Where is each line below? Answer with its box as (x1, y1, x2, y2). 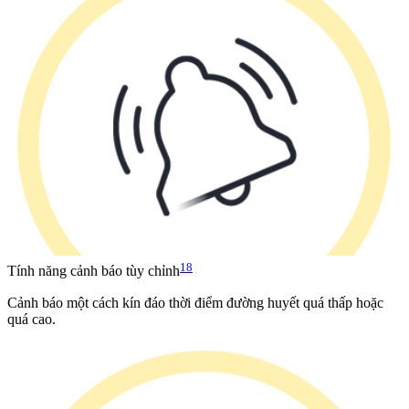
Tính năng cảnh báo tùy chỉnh (7, 263, 180, 279)
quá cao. (7, 310, 56, 327)
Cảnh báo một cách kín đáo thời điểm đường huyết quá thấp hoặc (7, 294, 383, 310)
